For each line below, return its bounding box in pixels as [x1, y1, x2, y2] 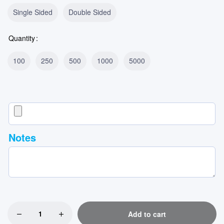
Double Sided [68, 7, 111, 17]
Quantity [8, 32, 35, 43]
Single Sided [13, 7, 52, 17]
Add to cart [128, 208, 166, 219]
